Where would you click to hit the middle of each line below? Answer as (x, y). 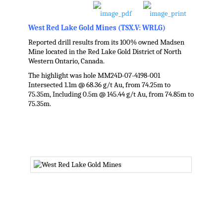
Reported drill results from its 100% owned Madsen (106, 43)
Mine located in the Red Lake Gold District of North (105, 52)
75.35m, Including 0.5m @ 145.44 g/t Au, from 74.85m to (111, 95)
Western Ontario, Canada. (66, 61)
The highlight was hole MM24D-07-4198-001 (94, 76)
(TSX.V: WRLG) (141, 28)
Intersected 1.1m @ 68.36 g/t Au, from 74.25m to (99, 85)
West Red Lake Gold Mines (73, 28)
